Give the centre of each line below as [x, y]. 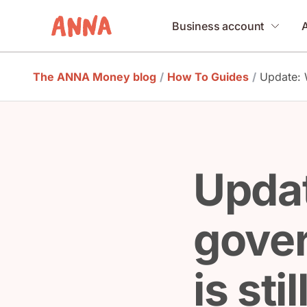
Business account [218, 26]
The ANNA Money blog [95, 77]
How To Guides [208, 77]
